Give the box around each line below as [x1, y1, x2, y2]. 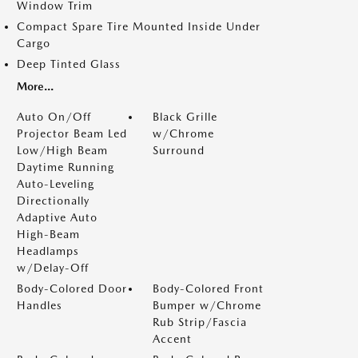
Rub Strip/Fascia [153, 316, 247, 328]
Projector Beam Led [17, 127, 127, 140]
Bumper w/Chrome [153, 299, 261, 312]
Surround [153, 144, 205, 157]
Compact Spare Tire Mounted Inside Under [17, 20, 261, 33]
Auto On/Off [17, 110, 91, 123]
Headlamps [17, 245, 79, 257]
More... [17, 80, 54, 93]
